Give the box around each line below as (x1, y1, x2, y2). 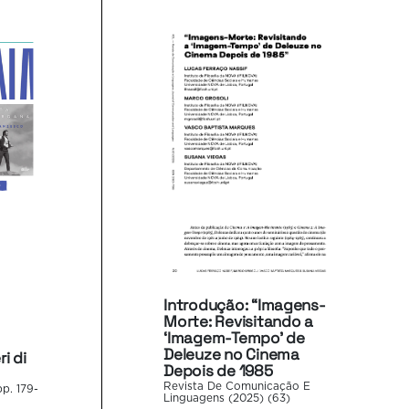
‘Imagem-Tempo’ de (163, 327, 305, 348)
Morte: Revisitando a (163, 310, 313, 331)
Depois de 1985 (163, 360, 273, 381)
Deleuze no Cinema (163, 343, 299, 364)
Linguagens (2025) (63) (163, 393, 291, 404)
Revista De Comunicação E (163, 381, 311, 392)
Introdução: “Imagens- (163, 294, 326, 315)
